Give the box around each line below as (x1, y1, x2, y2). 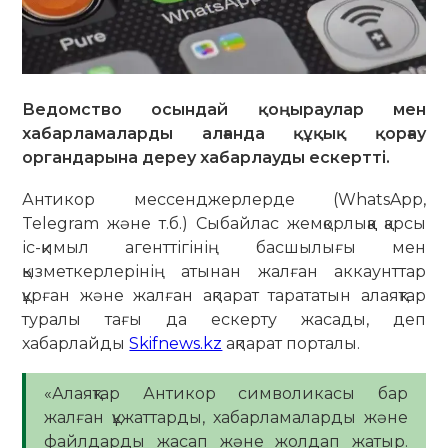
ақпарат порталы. (222, 333, 361, 353)
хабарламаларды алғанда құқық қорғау (22, 123, 426, 143)
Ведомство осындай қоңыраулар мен (22, 99, 426, 119)
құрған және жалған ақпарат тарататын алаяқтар (22, 285, 426, 305)
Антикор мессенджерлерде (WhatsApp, (22, 189, 426, 209)
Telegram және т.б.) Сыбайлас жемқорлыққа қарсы (22, 213, 426, 233)
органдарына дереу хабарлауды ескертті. (22, 147, 391, 167)
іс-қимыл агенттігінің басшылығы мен (22, 237, 426, 257)
